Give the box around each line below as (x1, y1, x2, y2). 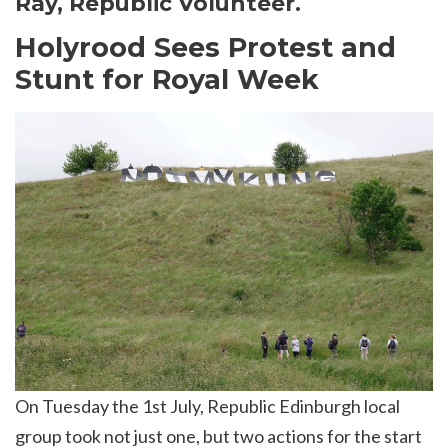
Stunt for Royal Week (15, 62, 319, 96)
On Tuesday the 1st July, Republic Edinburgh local (15, 395, 400, 418)
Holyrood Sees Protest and (15, 30, 396, 64)
